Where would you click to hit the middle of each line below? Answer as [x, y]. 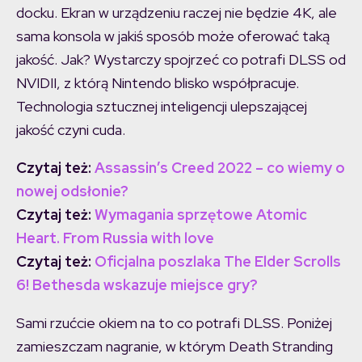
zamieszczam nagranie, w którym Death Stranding [175, 347]
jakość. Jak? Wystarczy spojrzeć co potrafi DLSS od [181, 60]
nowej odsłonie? [72, 192]
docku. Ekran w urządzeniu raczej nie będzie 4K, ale [177, 13]
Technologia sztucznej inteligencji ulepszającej [162, 107]
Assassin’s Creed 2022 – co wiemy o [220, 168]
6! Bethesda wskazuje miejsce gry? [137, 285]
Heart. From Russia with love [115, 238]
